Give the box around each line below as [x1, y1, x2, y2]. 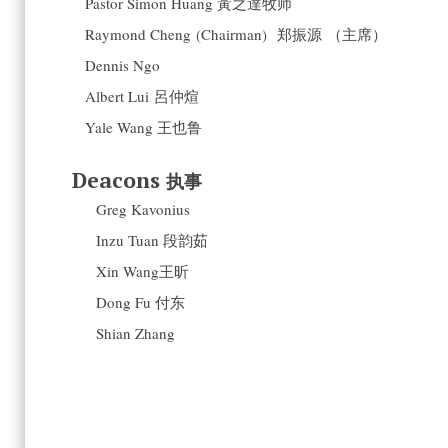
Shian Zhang [96, 323, 176, 343]
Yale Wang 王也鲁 [85, 117, 202, 137]
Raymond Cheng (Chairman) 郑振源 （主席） [85, 24, 387, 44]
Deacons [66, 166, 167, 194]
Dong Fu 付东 [96, 292, 186, 312]
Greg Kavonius [96, 199, 191, 219]
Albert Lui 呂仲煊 [85, 86, 199, 106]
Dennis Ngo [85, 55, 160, 75]
